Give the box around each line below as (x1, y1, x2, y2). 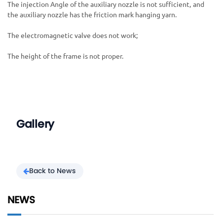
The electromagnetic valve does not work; (7, 31, 138, 40)
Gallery (16, 116, 54, 133)
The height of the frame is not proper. (7, 51, 124, 61)
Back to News (29, 166, 75, 177)
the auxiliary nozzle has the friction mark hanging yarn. (7, 10, 177, 19)
